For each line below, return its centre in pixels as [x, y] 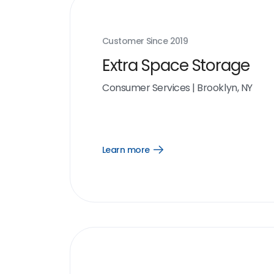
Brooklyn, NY [225, 88]
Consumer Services [146, 88]
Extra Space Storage [176, 65]
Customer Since [136, 41]
